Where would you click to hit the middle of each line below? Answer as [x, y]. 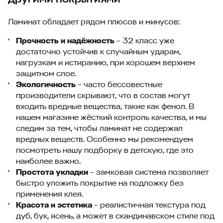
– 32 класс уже [144, 41]
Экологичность [46, 84]
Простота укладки [52, 172]
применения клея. [50, 194]
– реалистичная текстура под [149, 205]
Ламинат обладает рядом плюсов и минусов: [94, 22]
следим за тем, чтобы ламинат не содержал [99, 128]
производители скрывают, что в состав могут [103, 95]
